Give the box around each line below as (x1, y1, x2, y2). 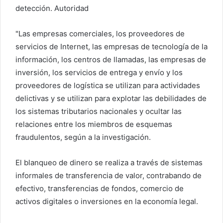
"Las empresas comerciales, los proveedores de (15, 29, 185, 39)
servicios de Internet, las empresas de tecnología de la (15, 42, 208, 52)
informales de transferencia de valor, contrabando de (15, 171, 202, 181)
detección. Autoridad (15, 3, 89, 13)
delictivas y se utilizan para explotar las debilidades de (15, 94, 207, 104)
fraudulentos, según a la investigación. (15, 132, 151, 142)
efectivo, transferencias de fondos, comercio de (15, 184, 184, 194)
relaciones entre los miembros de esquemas (15, 119, 172, 129)
